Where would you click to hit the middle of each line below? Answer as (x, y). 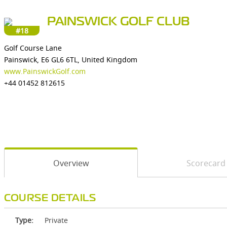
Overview (71, 163)
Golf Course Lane (33, 48)
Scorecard (206, 163)
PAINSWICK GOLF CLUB (119, 22)
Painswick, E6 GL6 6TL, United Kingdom (71, 60)
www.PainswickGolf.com (45, 71)
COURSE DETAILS (50, 198)
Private (56, 220)
